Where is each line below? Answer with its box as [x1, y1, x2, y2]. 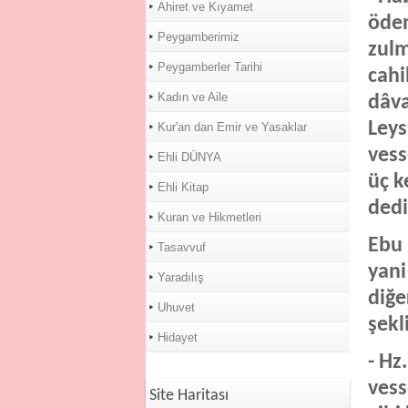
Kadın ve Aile [157, 90, 228, 104]
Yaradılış [157, 270, 204, 284]
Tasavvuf [157, 240, 206, 254]
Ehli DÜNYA [157, 150, 221, 164]
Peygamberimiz [157, 30, 240, 44]
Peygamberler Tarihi [157, 60, 262, 74]
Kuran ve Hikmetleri [157, 210, 261, 224]
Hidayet [157, 331, 198, 344]
